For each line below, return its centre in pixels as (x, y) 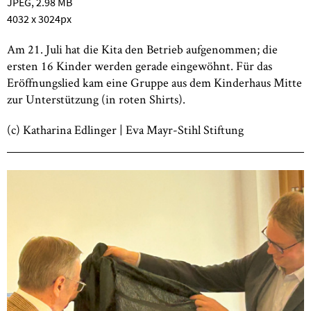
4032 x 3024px (39, 19)
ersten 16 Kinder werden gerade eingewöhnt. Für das (140, 66)
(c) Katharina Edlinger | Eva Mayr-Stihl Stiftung (125, 129)
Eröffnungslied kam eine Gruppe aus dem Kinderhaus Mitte (154, 82)
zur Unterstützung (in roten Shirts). (96, 99)
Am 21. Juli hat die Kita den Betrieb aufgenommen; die (142, 49)
